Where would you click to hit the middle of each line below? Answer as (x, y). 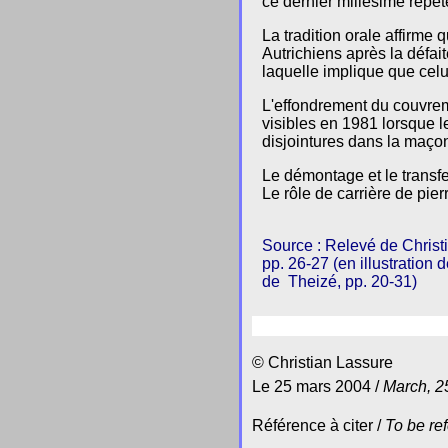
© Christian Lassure (322, 362)
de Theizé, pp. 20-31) (339, 281)
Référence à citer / (318, 425)
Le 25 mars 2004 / (317, 386)
